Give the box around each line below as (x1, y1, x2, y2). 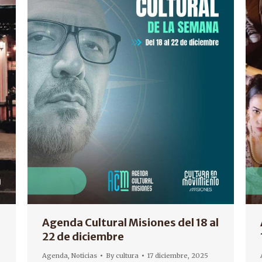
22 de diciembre (42, 230, 124, 244)
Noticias (71, 251, 97, 260)
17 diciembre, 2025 (147, 251, 208, 260)
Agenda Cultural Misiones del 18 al (42, 216, 219, 230)
